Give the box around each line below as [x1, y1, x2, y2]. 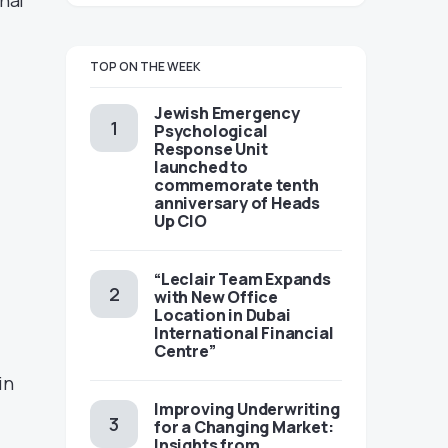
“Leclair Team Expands [154, 268, 331, 290]
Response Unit [154, 138, 268, 160]
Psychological [154, 120, 268, 142]
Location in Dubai [154, 304, 291, 326]
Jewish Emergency [154, 102, 300, 124]
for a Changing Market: [154, 416, 334, 438]
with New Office [154, 286, 278, 308]
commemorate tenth [154, 174, 319, 196]
